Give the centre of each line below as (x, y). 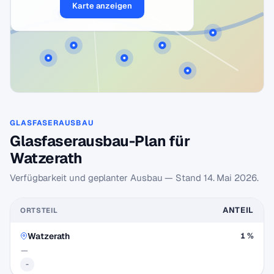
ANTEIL (238, 210)
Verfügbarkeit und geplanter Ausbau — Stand (107, 178)
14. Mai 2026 (230, 178)
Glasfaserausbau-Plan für (100, 141)
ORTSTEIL (39, 210)
